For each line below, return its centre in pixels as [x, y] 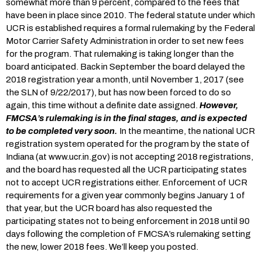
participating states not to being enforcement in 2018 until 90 [128, 221]
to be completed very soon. [62, 131]
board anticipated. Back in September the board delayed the [125, 67]
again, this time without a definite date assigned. [103, 105]
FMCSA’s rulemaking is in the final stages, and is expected [126, 118]
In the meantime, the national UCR [186, 131]
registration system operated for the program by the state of [128, 144]
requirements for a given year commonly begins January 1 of [125, 195]
